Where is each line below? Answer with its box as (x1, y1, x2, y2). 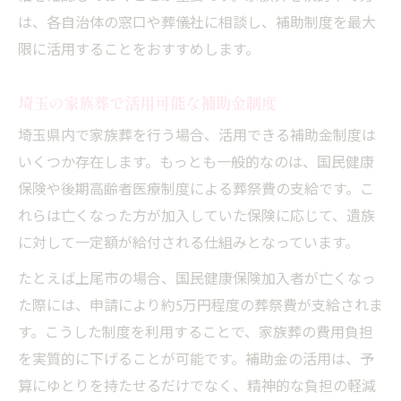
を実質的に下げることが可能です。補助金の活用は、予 (18, 347, 374, 372)
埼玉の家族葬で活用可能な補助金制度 (18, 90, 277, 114)
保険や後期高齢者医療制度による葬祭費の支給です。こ (18, 177, 374, 202)
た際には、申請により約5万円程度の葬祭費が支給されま (18, 294, 383, 319)
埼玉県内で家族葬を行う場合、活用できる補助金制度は (18, 124, 376, 149)
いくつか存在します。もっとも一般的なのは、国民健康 (18, 150, 374, 175)
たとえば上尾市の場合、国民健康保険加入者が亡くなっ (18, 267, 376, 292)
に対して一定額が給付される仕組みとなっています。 (18, 231, 359, 256)
